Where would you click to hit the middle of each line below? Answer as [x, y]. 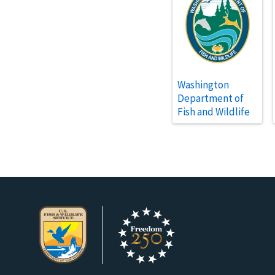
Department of [211, 98]
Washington [203, 84]
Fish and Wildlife [214, 111]
